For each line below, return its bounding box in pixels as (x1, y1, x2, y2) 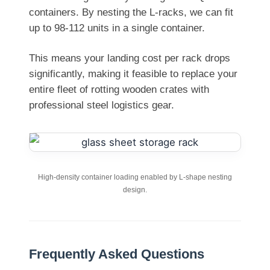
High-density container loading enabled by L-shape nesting (38, 172, 232, 181)
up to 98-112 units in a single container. (29, 22, 205, 34)
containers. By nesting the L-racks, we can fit (29, 6, 233, 18)
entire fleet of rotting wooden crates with (29, 83, 209, 95)
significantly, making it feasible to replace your (29, 67, 237, 80)
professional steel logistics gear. (29, 99, 174, 111)
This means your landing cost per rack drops (29, 52, 230, 64)
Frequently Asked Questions (29, 246, 204, 262)
